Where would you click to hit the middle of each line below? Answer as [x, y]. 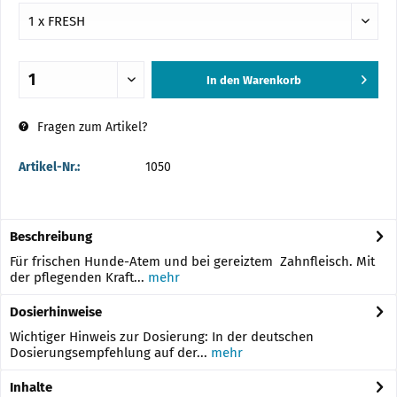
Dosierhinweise [56, 312]
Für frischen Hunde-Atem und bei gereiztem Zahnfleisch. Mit [192, 261]
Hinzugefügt [255, 114]
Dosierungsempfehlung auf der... [109, 353]
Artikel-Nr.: [49, 167]
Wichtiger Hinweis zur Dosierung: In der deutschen [162, 337]
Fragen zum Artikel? [90, 127]
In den [224, 80]
